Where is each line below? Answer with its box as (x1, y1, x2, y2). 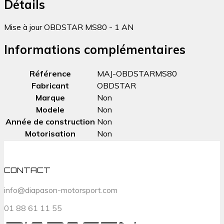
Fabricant (31, 80, 69, 90)
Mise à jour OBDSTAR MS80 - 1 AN (4, 21, 133, 32)
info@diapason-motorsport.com (4, 184, 117, 195)
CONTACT (4, 165, 50, 175)
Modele (36, 104, 64, 114)
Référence (29, 68, 71, 78)
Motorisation (25, 128, 75, 138)
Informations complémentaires (4, 41, 185, 57)
